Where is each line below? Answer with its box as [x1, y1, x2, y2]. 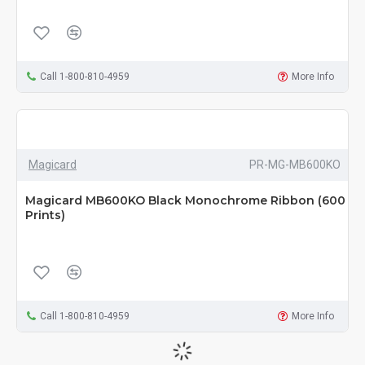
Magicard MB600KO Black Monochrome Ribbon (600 [25, 193, 345, 209]
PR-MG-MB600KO [248, 158, 341, 172]
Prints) [25, 208, 65, 223]
